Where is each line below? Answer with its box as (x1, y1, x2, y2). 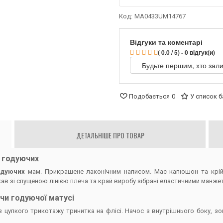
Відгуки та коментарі (130, 36, 203, 47)
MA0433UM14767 (134, 12, 186, 20)
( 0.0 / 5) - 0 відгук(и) (158, 47, 215, 57)
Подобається (129, 92, 170, 100)
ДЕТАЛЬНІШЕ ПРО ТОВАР (76, 129, 144, 140)
